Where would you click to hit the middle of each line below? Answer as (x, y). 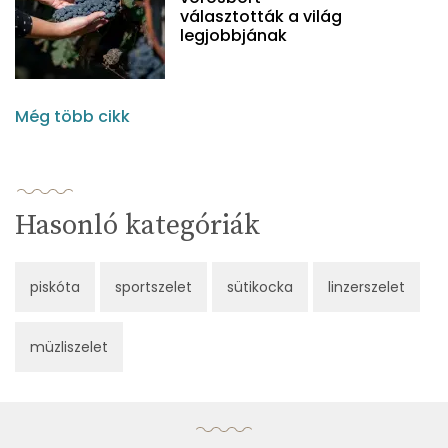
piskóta (55, 287)
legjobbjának (233, 36)
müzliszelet (69, 347)
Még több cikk (72, 117)
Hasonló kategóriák (137, 226)
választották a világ (261, 17)
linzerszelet (366, 287)
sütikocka (260, 287)
